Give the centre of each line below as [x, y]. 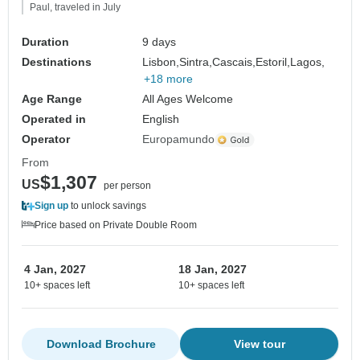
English [161, 119]
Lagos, [308, 62]
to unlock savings [107, 206]
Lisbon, [161, 62]
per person [127, 186]
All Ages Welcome [188, 99]
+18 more [169, 79]
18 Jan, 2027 [213, 270]
